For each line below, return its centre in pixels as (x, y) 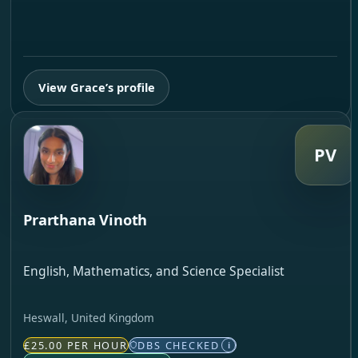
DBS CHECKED (179, 345)
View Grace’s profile (96, 88)
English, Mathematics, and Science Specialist (154, 271)
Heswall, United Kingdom (89, 318)
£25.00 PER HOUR (76, 345)
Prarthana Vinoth (86, 219)
